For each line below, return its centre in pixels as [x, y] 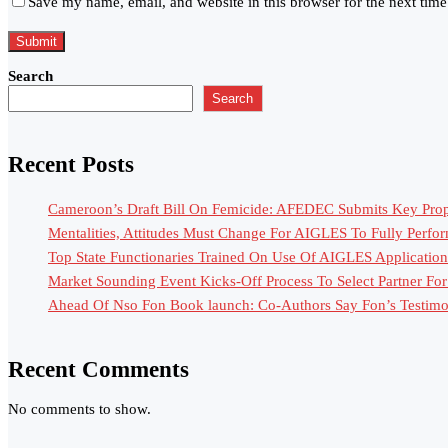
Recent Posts [71, 164]
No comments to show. [79, 409]
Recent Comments [98, 369]
